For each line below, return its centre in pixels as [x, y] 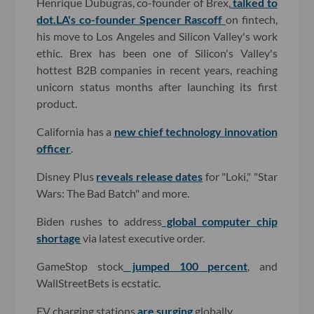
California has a [75, 131]
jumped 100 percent [185, 266]
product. [57, 103]
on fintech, [251, 19]
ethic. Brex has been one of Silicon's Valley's [157, 53]
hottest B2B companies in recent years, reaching [157, 69]
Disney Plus [67, 176]
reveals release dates [150, 176]
